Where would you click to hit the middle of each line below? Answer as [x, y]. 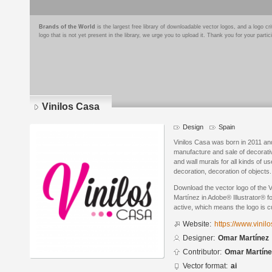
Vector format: [205, 266]
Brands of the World [67, 27]
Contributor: [202, 252]
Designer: [199, 238]
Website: [197, 224]
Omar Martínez [243, 238]
